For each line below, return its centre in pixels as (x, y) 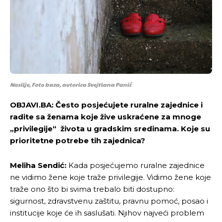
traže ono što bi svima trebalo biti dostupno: (93, 189)
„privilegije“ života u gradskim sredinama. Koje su (110, 128)
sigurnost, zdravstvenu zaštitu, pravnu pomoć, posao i (109, 201)
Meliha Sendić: (38, 165)
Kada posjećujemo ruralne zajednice (136, 165)
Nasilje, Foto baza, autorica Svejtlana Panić (71, 84)
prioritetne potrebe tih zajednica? (78, 140)
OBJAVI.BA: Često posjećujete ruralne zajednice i (106, 105)
